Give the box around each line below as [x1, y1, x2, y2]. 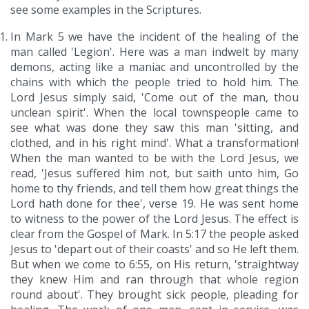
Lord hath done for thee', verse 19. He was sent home [10, 196, 299, 212]
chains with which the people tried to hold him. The [10, 74, 299, 90]
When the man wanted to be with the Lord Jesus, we [10, 150, 299, 166]
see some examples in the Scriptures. [10, 2, 201, 18]
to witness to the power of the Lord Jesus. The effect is [10, 211, 299, 227]
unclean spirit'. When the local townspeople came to [10, 105, 299, 121]
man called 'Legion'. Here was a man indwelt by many [10, 44, 299, 60]
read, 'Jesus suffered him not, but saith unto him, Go [10, 166, 299, 181]
